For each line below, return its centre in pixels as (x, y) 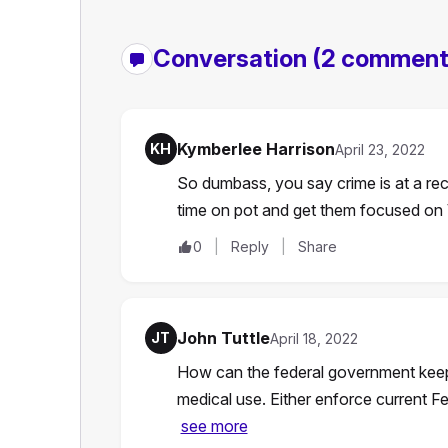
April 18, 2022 (313, 338)
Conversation (232, 58)
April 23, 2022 (379, 149)
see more (214, 425)
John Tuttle (223, 337)
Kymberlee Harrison (255, 148)
